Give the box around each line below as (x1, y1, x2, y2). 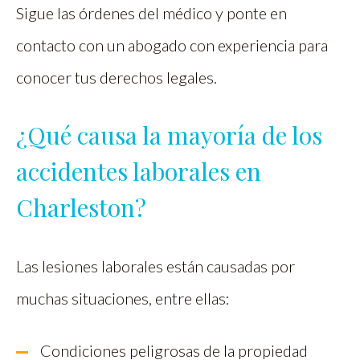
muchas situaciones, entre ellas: (16, 288, 230, 309)
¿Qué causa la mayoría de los (16, 119, 322, 152)
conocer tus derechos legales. (16, 67, 217, 88)
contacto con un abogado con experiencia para (16, 35, 328, 55)
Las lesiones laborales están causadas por (16, 256, 295, 276)
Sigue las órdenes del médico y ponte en (16, 3, 287, 23)
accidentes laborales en (16, 155, 261, 188)
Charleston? (16, 191, 146, 224)
